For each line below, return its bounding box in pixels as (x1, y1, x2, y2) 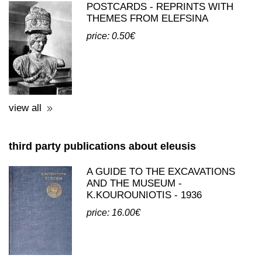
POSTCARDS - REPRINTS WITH (87, 51, 233, 63)
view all (9, 153, 42, 164)
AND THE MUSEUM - (87, 228, 182, 239)
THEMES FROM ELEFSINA (87, 63, 208, 74)
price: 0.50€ (87, 81, 135, 91)
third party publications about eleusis (9, 191, 196, 202)
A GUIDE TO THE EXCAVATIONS (87, 216, 235, 227)
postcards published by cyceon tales (9, 26, 193, 37)
